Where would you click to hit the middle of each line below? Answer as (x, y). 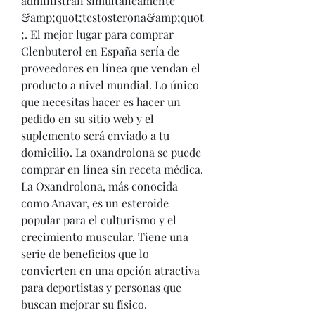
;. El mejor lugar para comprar (97, 34)
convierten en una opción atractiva (110, 270)
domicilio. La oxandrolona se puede (111, 152)
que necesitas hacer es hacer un (101, 102)
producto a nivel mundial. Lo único (110, 85)
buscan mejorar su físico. (84, 304)
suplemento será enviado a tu (95, 135)
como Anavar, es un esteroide (95, 203)
